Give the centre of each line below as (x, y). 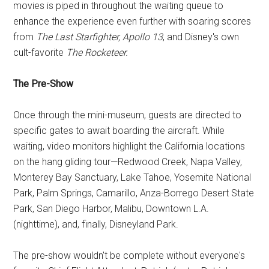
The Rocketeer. (97, 53)
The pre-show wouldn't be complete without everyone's (129, 256)
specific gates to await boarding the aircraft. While (119, 131)
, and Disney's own (201, 37)
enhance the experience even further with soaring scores (132, 22)
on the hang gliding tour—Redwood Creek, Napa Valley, (128, 162)
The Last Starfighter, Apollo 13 (100, 37)
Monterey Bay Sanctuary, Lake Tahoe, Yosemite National (132, 178)
